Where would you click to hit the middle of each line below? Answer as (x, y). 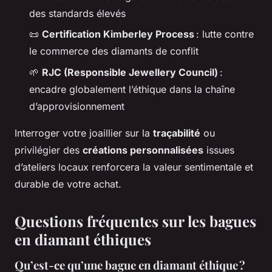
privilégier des (49, 150)
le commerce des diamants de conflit (114, 51)
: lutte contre (224, 34)
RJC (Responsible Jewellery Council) (130, 72)
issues (219, 150)
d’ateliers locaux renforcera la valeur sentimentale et (134, 167)
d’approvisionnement (77, 106)
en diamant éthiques (83, 239)
